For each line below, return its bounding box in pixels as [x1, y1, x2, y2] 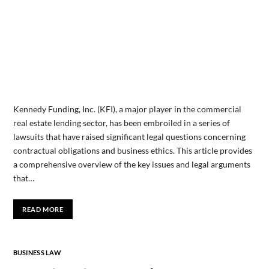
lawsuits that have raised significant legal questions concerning [13, 131, 246, 142]
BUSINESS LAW [13, 249, 61, 257]
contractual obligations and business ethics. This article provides [13, 145, 252, 156]
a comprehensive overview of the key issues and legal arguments [13, 159, 250, 169]
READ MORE [22, 205, 64, 214]
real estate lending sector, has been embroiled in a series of [13, 117, 230, 128]
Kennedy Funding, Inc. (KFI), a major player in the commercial [13, 103, 241, 114]
